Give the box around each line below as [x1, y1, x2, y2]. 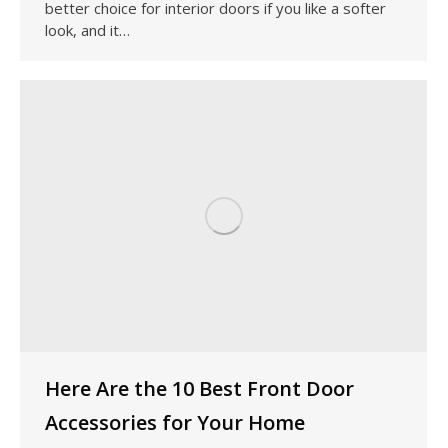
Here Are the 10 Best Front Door [45, 374, 354, 402]
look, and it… [45, 19, 130, 40]
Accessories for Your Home [45, 408, 305, 436]
